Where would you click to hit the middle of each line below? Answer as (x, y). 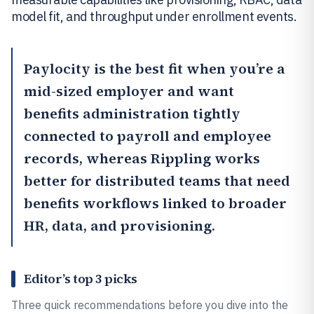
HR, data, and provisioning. (120, 226)
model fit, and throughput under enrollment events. (154, 16)
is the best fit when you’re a (188, 69)
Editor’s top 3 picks (81, 279)
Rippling (181, 158)
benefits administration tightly (132, 114)
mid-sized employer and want (129, 91)
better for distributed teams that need (157, 181)
